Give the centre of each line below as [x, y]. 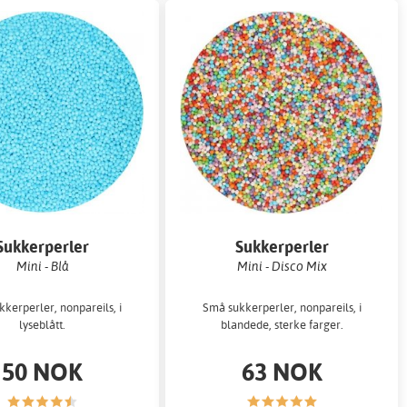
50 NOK [43, 372]
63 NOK [282, 372]
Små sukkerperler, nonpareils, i [282, 308]
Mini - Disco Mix [282, 265]
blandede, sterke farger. [282, 325]
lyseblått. [43, 325]
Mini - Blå [42, 265]
